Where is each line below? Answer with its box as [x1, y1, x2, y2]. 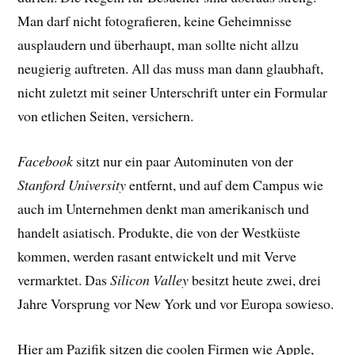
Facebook [17, 151, 74, 170]
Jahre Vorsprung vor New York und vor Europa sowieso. [17, 294, 334, 313]
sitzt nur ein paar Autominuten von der [73, 151, 294, 170]
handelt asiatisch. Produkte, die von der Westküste [17, 223, 301, 242]
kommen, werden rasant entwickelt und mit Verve [17, 246, 297, 265]
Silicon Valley [110, 270, 189, 289]
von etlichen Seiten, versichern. [17, 106, 194, 126]
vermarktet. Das [17, 270, 111, 289]
